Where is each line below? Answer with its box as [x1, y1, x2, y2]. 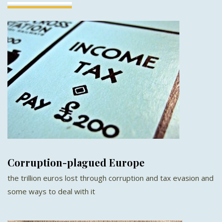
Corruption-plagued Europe [7, 155, 145, 169]
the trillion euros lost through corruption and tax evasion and [7, 172, 214, 183]
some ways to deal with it [7, 186, 95, 196]
